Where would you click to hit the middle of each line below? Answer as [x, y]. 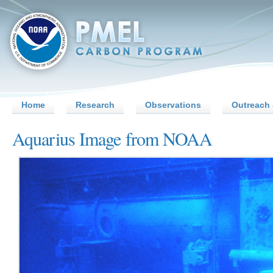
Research [95, 105]
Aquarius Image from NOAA [112, 138]
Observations [173, 105]
